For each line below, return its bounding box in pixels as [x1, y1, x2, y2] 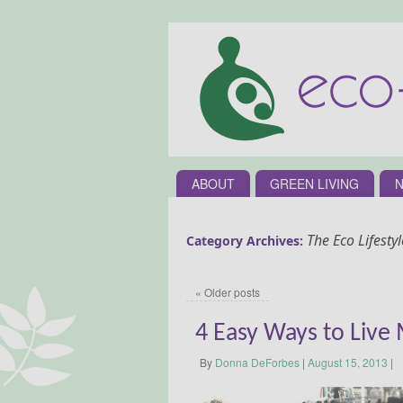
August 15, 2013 [308, 354, 388, 370]
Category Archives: [186, 231, 307, 249]
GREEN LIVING [270, 174, 360, 193]
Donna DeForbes [215, 354, 300, 370]
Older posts [201, 283, 260, 300]
